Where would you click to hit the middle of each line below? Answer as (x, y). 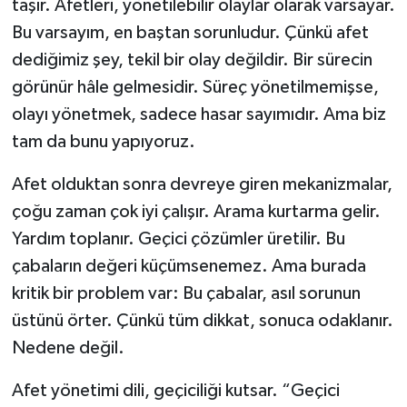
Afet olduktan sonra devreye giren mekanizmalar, (202, 185)
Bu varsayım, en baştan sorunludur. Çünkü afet (190, 33)
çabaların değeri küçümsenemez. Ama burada (189, 267)
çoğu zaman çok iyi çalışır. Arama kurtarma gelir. (196, 212)
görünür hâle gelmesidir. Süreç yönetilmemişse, (195, 88)
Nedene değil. (68, 348)
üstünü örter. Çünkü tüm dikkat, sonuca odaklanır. (202, 321)
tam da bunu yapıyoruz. (103, 142)
